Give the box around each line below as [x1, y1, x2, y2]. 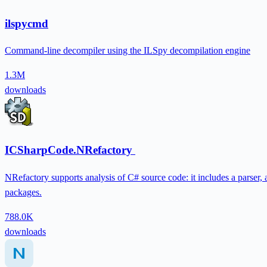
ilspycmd [5, 17, 48, 30]
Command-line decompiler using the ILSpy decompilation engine [5, 45, 250, 56]
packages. [5, 187, 42, 197]
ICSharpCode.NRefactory [5, 144, 135, 157]
